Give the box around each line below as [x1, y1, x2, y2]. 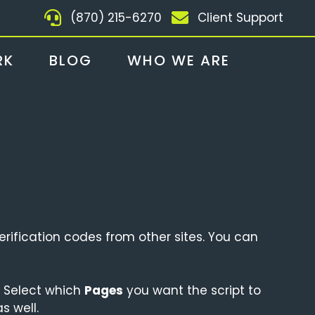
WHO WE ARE [127, 50, 230, 70]
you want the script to [123, 281, 261, 299]
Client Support [198, 9, 283, 26]
